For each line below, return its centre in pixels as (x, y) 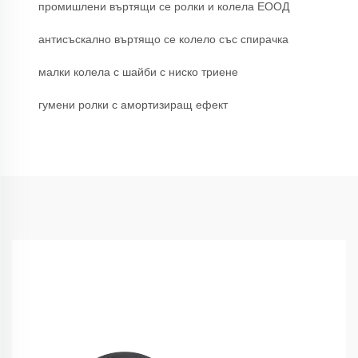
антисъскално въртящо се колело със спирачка (163, 40)
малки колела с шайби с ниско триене (138, 72)
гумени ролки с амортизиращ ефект (133, 105)
